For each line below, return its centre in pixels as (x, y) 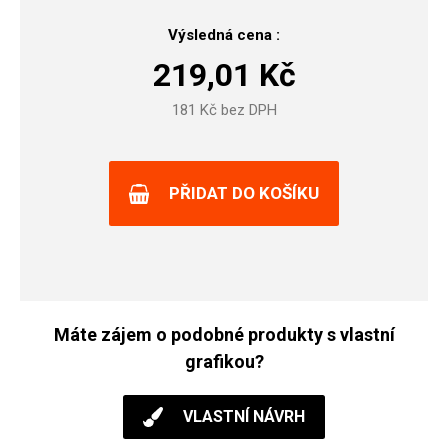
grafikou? (224, 361)
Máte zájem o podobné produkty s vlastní (224, 334)
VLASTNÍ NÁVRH (244, 416)
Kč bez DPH (236, 110)
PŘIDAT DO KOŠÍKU (244, 193)
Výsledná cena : (224, 35)
